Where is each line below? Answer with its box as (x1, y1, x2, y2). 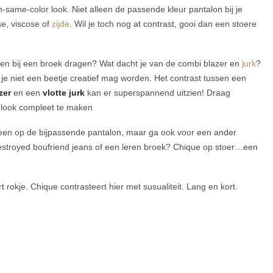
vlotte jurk (43, 88, 85, 98)
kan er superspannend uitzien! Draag (85, 88, 230, 98)
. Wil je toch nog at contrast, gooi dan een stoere (69, 19, 257, 29)
